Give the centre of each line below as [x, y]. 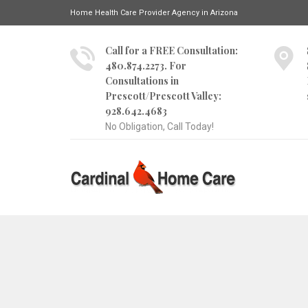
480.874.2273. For [146, 66]
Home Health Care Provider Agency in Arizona [154, 13]
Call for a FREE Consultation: [172, 51]
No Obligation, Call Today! [159, 126]
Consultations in [142, 81]
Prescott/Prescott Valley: [163, 96]
